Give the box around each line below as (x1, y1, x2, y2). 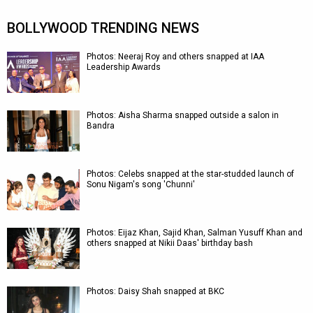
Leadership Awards (87, 62, 161, 72)
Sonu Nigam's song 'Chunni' (87, 180, 195, 189)
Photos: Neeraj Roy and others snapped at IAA (87, 52, 264, 61)
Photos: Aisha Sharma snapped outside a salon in (87, 110, 279, 120)
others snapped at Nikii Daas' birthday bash (87, 238, 253, 248)
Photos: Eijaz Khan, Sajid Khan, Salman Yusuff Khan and (87, 228, 303, 238)
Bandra (87, 121, 115, 131)
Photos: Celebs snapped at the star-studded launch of (87, 169, 294, 179)
